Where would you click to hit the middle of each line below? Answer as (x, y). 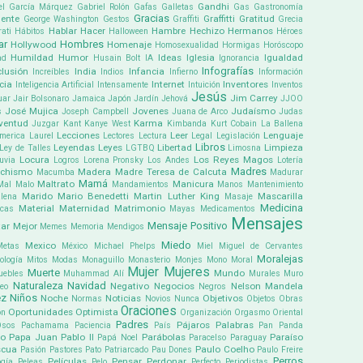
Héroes (290, 32)
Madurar (287, 173)
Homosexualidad (187, 45)
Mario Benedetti (94, 196)
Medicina (282, 208)
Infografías (228, 71)
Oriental (288, 313)
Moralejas (280, 259)
